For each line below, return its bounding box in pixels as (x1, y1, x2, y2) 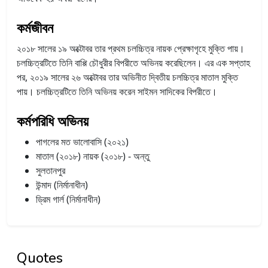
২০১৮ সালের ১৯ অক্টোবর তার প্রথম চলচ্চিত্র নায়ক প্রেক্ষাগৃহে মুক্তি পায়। (17, 41, 245, 55)
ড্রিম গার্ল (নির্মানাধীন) (36, 192, 100, 206)
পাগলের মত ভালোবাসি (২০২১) (36, 135, 129, 148)
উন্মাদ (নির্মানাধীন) (36, 178, 88, 191)
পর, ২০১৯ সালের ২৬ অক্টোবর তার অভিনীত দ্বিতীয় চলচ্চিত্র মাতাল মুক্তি (17, 70, 238, 84)
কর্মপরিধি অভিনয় (17, 111, 89, 131)
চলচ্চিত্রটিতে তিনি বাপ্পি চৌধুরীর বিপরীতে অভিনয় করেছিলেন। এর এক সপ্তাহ (17, 56, 250, 69)
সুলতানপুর (36, 163, 65, 177)
